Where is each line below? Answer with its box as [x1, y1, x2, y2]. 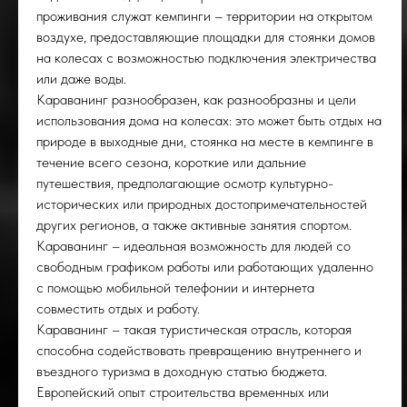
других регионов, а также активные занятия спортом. [36, 216, 352, 233]
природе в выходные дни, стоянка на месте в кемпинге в [36, 133, 373, 150]
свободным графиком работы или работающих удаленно [36, 258, 373, 275]
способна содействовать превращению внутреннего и [36, 342, 362, 359]
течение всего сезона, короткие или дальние [36, 154, 306, 171]
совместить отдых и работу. [36, 300, 200, 317]
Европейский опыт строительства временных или [36, 383, 329, 401]
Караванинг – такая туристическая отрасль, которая [36, 321, 352, 338]
